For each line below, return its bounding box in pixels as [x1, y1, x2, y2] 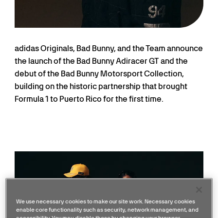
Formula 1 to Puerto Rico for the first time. [15, 94, 163, 104]
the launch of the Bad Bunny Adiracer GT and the [15, 56, 188, 66]
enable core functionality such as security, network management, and [16, 206, 199, 213]
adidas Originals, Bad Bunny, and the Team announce [15, 43, 203, 53]
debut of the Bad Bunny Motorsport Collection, [15, 69, 184, 78]
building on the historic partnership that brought [15, 81, 187, 91]
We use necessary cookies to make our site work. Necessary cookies [16, 198, 196, 205]
